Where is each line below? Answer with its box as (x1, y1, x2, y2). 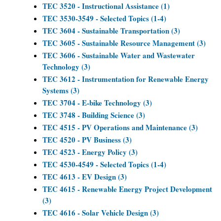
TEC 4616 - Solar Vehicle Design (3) (42, 207, 159, 218)
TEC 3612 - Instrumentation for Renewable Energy (42, 74, 209, 84)
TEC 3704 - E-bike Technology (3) (42, 97, 152, 108)
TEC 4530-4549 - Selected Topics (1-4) (42, 159, 166, 170)
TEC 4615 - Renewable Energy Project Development (42, 184, 212, 194)
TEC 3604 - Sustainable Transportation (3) (42, 25, 180, 36)
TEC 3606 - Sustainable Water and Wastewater (42, 50, 195, 61)
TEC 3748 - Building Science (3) (42, 110, 145, 120)
